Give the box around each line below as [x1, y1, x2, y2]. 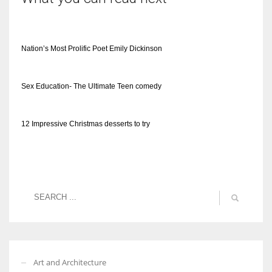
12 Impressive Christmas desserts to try [21, 119, 150, 128]
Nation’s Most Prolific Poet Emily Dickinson [21, 44, 162, 53]
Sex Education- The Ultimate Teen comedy [21, 81, 161, 90]
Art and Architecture [33, 256, 106, 268]
